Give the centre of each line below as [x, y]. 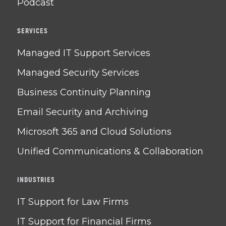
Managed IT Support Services [84, 53]
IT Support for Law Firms [73, 202]
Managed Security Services [78, 72]
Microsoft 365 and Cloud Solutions [94, 131]
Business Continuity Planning [84, 92]
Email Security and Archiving [83, 112]
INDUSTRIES [36, 180]
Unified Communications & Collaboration [110, 151]
